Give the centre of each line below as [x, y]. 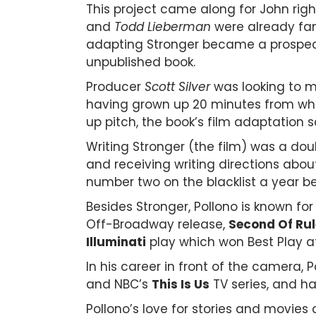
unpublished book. [142, 62]
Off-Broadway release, [157, 224]
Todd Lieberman [163, 26]
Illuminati [116, 242]
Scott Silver [177, 86]
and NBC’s [119, 284]
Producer [115, 86]
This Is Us [181, 284]
